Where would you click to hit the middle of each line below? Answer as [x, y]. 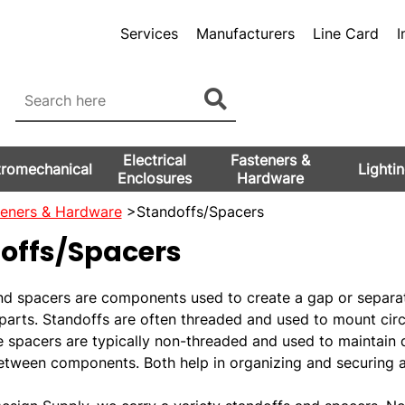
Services [149, 33]
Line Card [345, 33]
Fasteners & [270, 160]
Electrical [154, 160]
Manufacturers [245, 33]
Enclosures [154, 178]
